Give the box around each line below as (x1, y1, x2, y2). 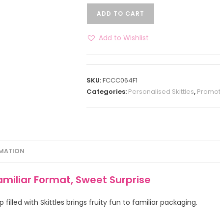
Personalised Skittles (128, 87, 194, 96)
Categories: (86, 87, 128, 96)
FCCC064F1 (102, 76, 137, 85)
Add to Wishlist (98, 33, 149, 43)
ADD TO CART (96, 9, 144, 18)
